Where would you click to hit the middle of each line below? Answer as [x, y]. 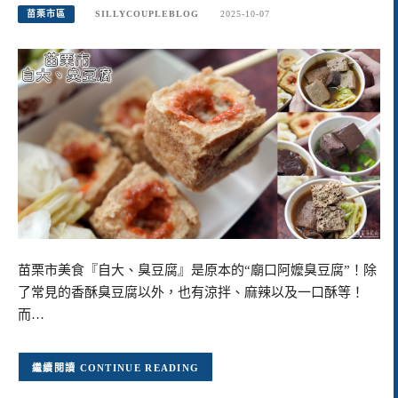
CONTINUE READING [139, 367]
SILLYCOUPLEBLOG [147, 14]
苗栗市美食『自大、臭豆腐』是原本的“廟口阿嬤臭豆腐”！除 [197, 271]
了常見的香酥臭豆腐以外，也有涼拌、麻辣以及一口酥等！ [191, 293]
